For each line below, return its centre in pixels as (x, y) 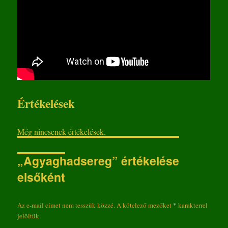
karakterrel (192, 205)
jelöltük (28, 216)
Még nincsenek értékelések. (62, 132)
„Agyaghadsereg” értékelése (98, 161)
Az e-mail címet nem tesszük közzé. (66, 205)
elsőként (41, 177)
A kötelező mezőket (145, 205)
